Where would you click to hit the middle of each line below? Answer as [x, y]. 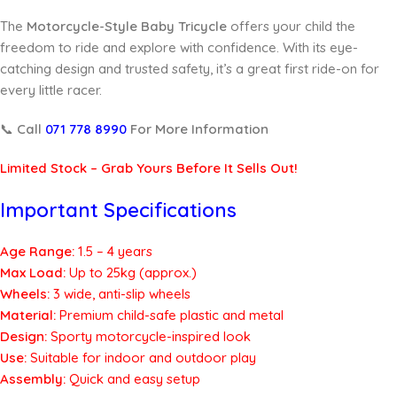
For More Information [198, 129]
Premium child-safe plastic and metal [170, 315]
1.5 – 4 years [113, 251]
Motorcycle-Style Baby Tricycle [127, 26]
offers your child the [291, 26]
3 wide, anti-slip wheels [120, 294]
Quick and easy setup [133, 379]
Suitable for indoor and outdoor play [141, 358]
